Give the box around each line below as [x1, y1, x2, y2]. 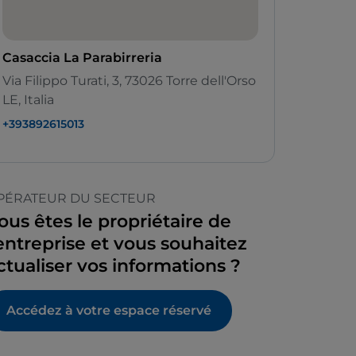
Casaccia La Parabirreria [2, 50, 162, 66]
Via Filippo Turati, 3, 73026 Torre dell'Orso [2, 73, 256, 89]
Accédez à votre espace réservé [6, 303, 211, 319]
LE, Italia [2, 92, 54, 108]
